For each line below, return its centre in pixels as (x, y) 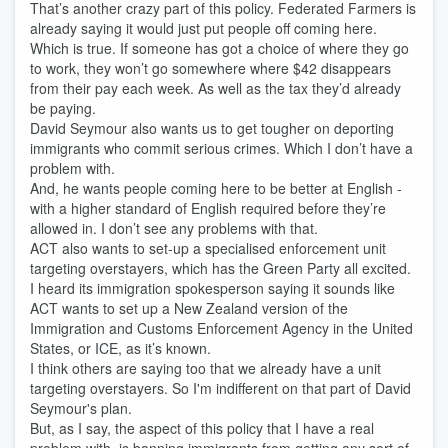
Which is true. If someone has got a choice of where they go (219, 48)
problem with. (76, 168)
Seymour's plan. (85, 408)
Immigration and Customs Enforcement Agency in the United (221, 328)
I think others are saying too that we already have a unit (205, 368)
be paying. (65, 108)
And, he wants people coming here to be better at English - (216, 188)
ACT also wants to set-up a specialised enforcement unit (208, 248)
